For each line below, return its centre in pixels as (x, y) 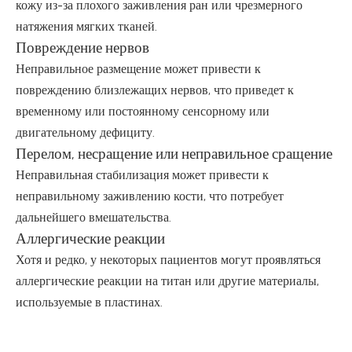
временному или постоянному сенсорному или (143, 111)
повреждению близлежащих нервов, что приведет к (155, 90)
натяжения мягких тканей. (86, 26)
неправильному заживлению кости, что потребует (150, 196)
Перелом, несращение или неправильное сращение (174, 154)
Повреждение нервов (82, 48)
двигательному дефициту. (85, 132)
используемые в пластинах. (89, 302)
